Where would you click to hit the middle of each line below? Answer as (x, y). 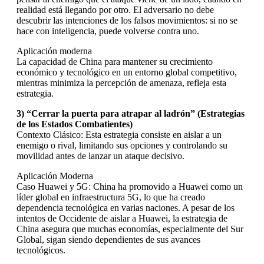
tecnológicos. (41, 250)
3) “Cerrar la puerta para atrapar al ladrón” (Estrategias (131, 113)
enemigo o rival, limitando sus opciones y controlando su (122, 145)
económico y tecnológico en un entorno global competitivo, (127, 72)
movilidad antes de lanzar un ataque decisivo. (100, 156)
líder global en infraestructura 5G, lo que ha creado (111, 197)
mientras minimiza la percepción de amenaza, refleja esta (121, 82)
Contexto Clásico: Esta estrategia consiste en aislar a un (119, 134)
